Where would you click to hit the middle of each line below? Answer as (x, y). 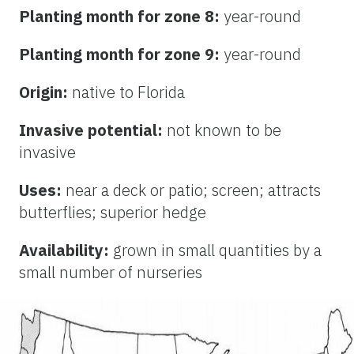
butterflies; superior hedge (113, 213)
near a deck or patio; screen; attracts (193, 190)
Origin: (45, 92)
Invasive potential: (93, 130)
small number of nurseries (111, 273)
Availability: (66, 250)
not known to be (224, 130)
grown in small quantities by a (217, 250)
